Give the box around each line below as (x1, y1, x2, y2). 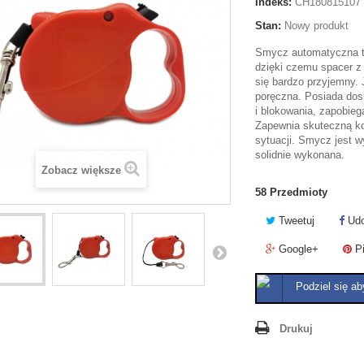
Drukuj (279, 323, 313, 335)
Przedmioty (270, 186, 327, 198)
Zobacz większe (41, 164, 121, 176)
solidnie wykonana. (255, 149, 344, 161)
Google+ (275, 243, 318, 255)
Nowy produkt (284, 19, 349, 32)
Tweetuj (275, 214, 314, 227)
